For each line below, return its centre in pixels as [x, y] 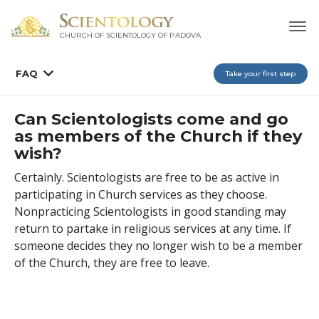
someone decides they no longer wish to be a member [158, 245]
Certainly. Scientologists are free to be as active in [147, 177]
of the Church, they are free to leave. [113, 262]
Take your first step [261, 73]
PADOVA [185, 36]
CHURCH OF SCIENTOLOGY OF [113, 36]
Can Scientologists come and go [151, 119]
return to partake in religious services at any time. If [153, 228]
